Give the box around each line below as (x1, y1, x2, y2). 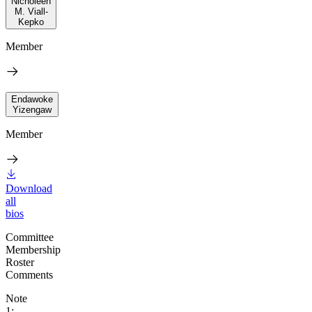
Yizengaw (13, 104, 52, 115)
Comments (6, 268, 53, 281)
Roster (6, 256, 34, 268)
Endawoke (11, 93, 53, 104)
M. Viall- (14, 6, 48, 17)
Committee (6, 231, 54, 243)
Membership (6, 243, 61, 256)
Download (6, 182, 52, 194)
